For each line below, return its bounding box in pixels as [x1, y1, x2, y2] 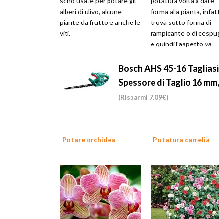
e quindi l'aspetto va [151, 40, 212, 48]
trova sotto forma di [151, 18, 211, 26]
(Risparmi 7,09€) [118, 93, 168, 101]
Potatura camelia [153, 135, 210, 144]
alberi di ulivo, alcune [60, 7, 122, 16]
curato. [151, 50, 172, 59]
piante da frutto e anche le [60, 18, 140, 26]
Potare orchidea [62, 135, 115, 144]
